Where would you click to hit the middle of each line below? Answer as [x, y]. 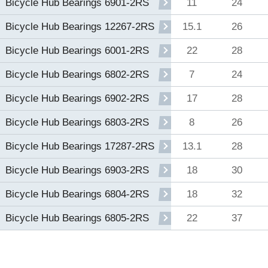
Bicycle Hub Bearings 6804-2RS [77, 194]
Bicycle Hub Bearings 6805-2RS [77, 218]
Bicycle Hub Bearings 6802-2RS [77, 75]
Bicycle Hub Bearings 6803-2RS [77, 123]
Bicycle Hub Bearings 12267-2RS [80, 27]
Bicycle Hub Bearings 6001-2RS [77, 51]
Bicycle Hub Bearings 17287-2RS [80, 147]
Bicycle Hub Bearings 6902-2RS [77, 99]
